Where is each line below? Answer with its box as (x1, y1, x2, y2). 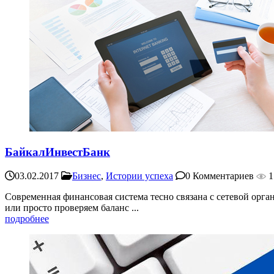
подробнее (5, 213, 49, 224)
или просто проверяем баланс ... (5, 202, 139, 213)
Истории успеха (106, 170, 173, 181)
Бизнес (72, 170, 101, 181)
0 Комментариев (185, 170, 254, 181)
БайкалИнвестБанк (5, 145, 110, 158)
